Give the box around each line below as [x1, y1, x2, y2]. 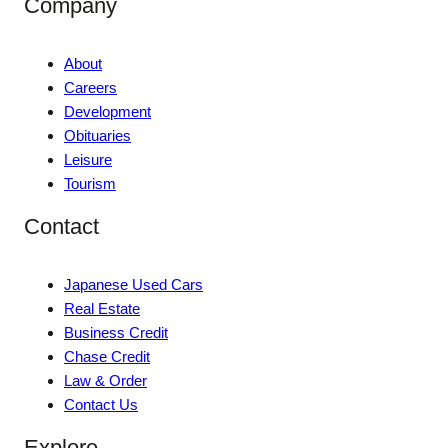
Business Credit [64, 323, 168, 341]
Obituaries [64, 126, 131, 144]
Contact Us [64, 395, 138, 413]
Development [64, 102, 151, 120]
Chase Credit [64, 347, 150, 365]
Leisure [64, 150, 112, 168]
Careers [64, 78, 117, 96]
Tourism [64, 174, 116, 192]
